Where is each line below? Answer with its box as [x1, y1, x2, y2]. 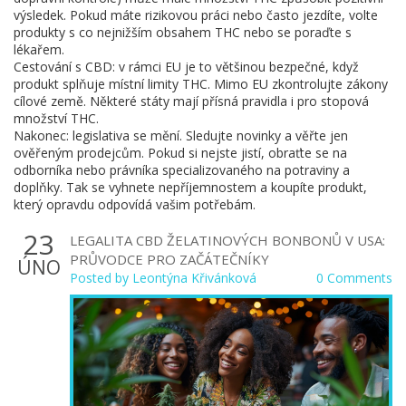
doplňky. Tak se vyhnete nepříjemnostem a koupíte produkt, [14, 179, 367, 196]
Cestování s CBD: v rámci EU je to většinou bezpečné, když [14, 58, 359, 75]
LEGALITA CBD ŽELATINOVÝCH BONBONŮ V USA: [70, 231, 385, 249]
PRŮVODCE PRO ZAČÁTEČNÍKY [70, 250, 269, 268]
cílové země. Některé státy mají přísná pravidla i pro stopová [14, 92, 369, 110]
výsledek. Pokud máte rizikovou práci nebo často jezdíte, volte [14, 6, 378, 24]
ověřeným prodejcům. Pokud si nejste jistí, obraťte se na [14, 144, 347, 161]
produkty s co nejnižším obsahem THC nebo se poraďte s [14, 24, 352, 41]
